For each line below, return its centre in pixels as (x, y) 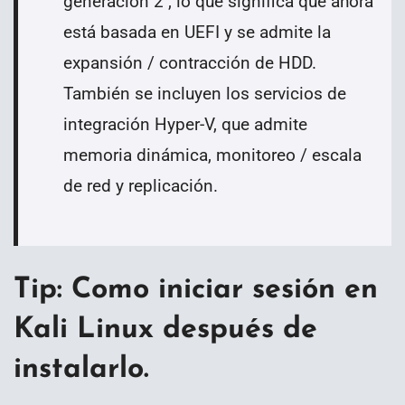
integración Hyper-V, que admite (185, 125)
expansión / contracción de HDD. (190, 63)
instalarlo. (81, 369)
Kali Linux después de (165, 330)
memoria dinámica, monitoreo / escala (212, 155)
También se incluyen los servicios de (205, 94)
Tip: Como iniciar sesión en (196, 290)
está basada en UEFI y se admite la (197, 33)
